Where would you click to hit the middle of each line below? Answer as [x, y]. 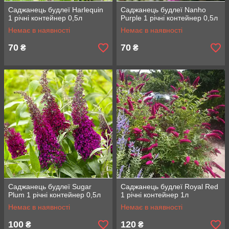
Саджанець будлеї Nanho [163, 10]
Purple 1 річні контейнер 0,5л [169, 18]
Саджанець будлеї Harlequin [56, 10]
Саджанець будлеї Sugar [50, 187]
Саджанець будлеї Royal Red [169, 187]
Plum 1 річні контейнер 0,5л [54, 195]
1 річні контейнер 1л [155, 195]
